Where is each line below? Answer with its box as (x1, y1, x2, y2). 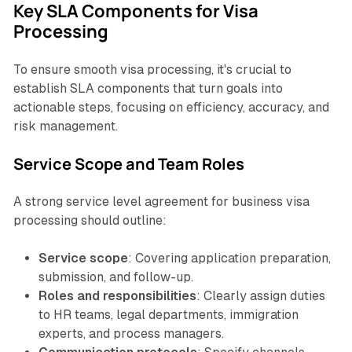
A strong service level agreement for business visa (13, 194, 310, 210)
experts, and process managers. (38, 326, 224, 342)
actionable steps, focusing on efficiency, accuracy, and (13, 100, 329, 115)
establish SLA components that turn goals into (13, 81, 283, 97)
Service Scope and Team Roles (13, 153, 244, 175)
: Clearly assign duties (196, 288, 325, 304)
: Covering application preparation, (127, 251, 331, 266)
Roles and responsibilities (38, 288, 196, 304)
